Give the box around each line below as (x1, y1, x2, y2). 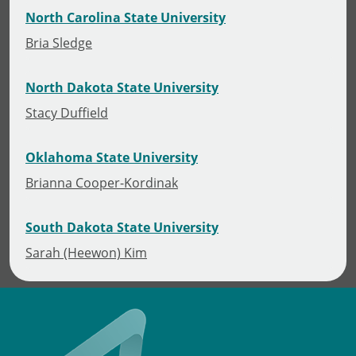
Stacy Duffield (25, 103, 108, 121)
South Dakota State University (25, 218, 219, 236)
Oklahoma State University (25, 148, 198, 166)
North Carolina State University (25, 8, 226, 26)
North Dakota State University (25, 78, 219, 96)
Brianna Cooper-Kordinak (25, 173, 178, 191)
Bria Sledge (25, 33, 92, 51)
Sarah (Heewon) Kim (25, 243, 147, 261)
